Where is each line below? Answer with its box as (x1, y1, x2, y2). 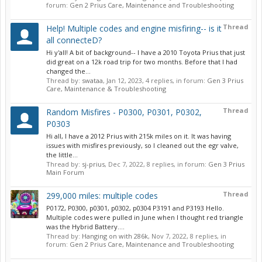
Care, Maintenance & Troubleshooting (46, 84, 166, 93)
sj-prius (82, 160, 105, 168)
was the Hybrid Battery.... (46, 222, 125, 231)
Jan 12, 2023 (106, 76, 142, 85)
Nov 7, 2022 (151, 232, 187, 240)
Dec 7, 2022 (108, 160, 143, 168)
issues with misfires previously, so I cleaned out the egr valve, (46, 141, 239, 150)
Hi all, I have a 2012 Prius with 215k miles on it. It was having (46, 132, 231, 140)
